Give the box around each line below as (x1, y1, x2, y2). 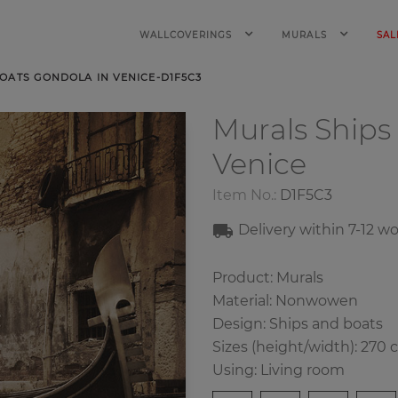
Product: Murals (212, 269, 323, 286)
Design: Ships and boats (212, 315, 383, 332)
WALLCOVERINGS (139, 29, 236, 41)
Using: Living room (212, 362, 345, 378)
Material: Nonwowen (212, 292, 358, 309)
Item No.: (212, 187, 276, 203)
